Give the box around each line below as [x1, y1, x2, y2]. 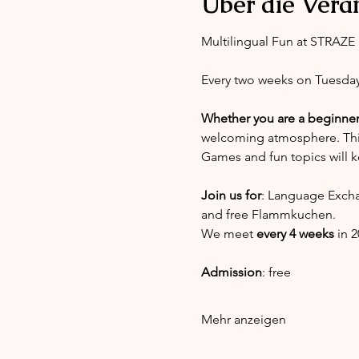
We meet [200, 226, 256, 241]
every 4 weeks [256, 226, 334, 241]
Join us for [200, 188, 261, 203]
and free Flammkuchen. [200, 207, 336, 222]
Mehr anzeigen [200, 312, 286, 327]
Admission [200, 264, 262, 280]
